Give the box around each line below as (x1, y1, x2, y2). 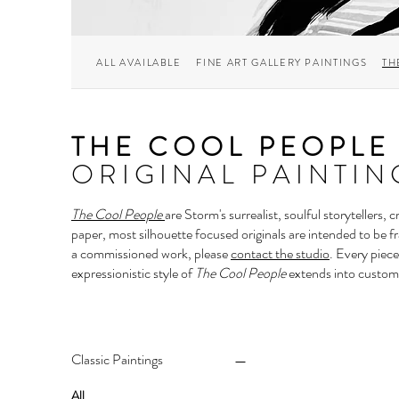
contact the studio (231, 243, 330, 265)
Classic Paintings (71, 349, 163, 370)
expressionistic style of (71, 263, 195, 284)
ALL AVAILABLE (96, 54, 182, 69)
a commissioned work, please (71, 243, 231, 265)
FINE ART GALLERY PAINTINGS (196, 54, 368, 69)
